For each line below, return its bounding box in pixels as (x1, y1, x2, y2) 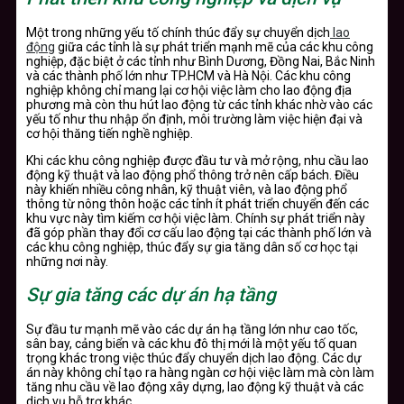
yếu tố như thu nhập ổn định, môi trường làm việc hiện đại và (26, 111, 363, 126)
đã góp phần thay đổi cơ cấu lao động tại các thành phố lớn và (26, 225, 372, 240)
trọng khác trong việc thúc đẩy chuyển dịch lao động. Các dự (26, 350, 362, 365)
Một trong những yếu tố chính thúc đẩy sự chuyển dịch (26, 24, 330, 40)
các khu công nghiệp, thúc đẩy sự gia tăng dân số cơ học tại (26, 239, 358, 254)
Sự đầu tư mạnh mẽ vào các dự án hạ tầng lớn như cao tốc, (26, 321, 358, 336)
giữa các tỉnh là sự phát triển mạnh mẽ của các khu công (55, 39, 373, 54)
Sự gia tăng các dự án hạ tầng (26, 284, 276, 307)
